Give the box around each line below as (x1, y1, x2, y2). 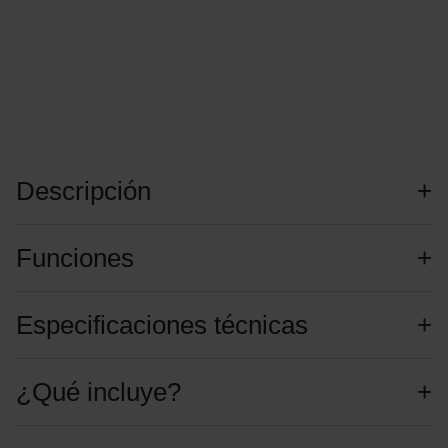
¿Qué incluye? (15, 377, 181, 408)
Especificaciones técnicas (15, 310, 308, 341)
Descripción (15, 176, 151, 207)
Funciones (15, 243, 134, 274)
